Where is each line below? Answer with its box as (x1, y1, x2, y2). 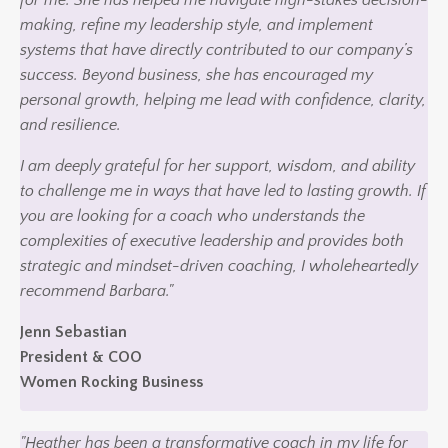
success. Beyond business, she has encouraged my (20, 65, 373, 84)
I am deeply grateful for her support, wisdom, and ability (20, 156, 415, 175)
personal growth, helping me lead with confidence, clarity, (20, 90, 426, 109)
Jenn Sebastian (20, 322, 127, 341)
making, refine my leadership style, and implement (20, 15, 373, 34)
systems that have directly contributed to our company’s (20, 40, 413, 59)
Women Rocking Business (20, 372, 203, 391)
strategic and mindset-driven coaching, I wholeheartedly (20, 256, 418, 275)
